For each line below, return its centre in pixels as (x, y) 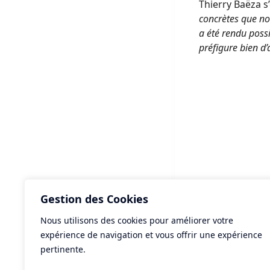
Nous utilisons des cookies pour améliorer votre (137, 220)
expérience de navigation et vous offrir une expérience (151, 235)
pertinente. (63, 249)
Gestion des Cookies (94, 199)
